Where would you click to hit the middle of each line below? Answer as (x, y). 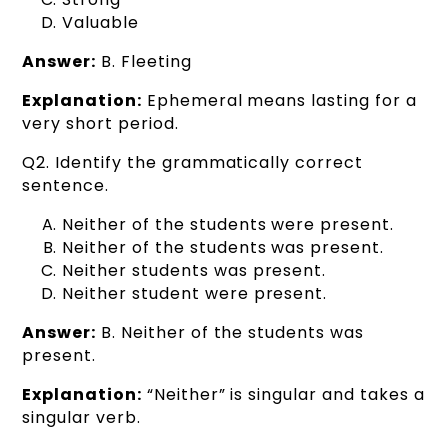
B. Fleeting (144, 61)
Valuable (101, 22)
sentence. (66, 185)
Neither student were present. (195, 293)
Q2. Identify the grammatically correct (192, 162)
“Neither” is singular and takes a (283, 394)
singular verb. (81, 417)
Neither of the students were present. (228, 224)
